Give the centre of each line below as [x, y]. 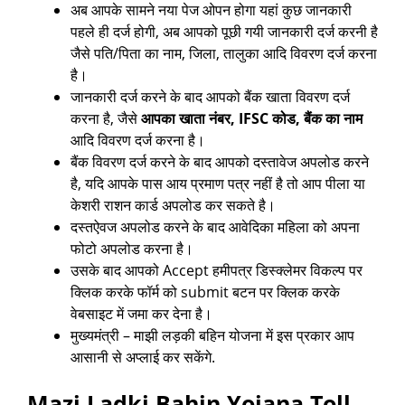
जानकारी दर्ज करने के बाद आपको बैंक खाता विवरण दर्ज [210, 97]
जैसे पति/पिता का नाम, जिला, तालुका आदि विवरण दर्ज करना [224, 54]
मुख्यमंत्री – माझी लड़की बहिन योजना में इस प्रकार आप [212, 336]
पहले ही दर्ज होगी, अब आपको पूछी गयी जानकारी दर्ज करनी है [224, 32]
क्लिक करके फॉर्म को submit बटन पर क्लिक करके [205, 292]
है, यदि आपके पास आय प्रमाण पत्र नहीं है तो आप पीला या [218, 184]
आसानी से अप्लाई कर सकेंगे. [143, 358]
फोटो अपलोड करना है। [132, 249]
